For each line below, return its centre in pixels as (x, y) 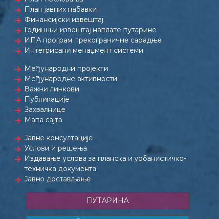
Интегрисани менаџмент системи (84, 50)
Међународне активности (71, 79)
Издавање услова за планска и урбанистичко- (105, 158)
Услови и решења (56, 148)
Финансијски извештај (64, 20)
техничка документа (60, 169)
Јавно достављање (58, 179)
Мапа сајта (43, 120)
